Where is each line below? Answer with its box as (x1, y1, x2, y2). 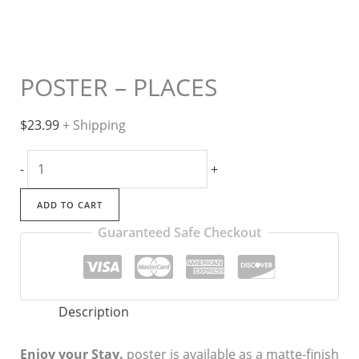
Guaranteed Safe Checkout (98, 224, 261, 242)
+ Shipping (62, 116, 126, 135)
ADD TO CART (36, 199, 103, 212)
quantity (26, 221, 77, 240)
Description (58, 303, 129, 321)
